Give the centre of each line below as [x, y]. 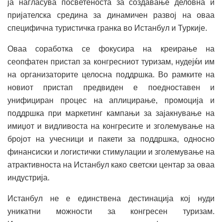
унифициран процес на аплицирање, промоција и [111, 100]
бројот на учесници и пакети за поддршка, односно [111, 139]
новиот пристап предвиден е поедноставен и [111, 87]
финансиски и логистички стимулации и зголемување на [111, 152]
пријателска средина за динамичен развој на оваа [111, 15]
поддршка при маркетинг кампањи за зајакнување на [111, 113]
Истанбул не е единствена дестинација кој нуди [111, 198]
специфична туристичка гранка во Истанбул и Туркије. [107, 28]
